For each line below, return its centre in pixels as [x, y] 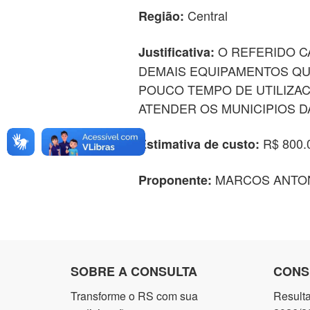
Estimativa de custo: [199, 144]
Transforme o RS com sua [134, 296]
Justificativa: [176, 52]
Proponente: [175, 180]
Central [206, 15]
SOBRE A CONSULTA [134, 271]
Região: [161, 16]
